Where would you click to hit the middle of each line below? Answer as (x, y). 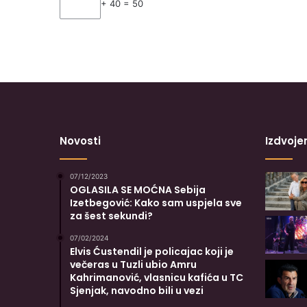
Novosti (80, 140)
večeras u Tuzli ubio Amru (133, 264)
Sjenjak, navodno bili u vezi (137, 290)
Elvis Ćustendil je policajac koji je (152, 251)
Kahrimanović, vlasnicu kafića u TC (157, 277)
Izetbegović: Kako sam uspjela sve (156, 202)
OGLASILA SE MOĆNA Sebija (138, 189)
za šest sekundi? (111, 216)
